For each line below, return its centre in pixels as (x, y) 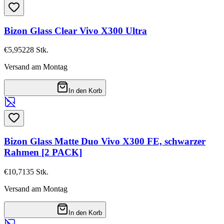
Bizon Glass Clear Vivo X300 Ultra (75, 30)
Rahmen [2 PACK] (43, 152)
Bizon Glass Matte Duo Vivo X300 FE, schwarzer (105, 141)
